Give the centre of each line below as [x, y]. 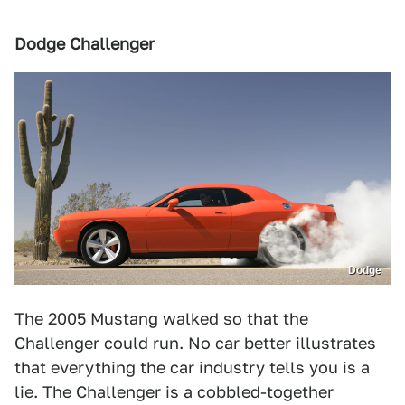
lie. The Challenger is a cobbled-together [174, 391]
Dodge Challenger [85, 44]
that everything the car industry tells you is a [192, 367]
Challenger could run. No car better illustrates [195, 343]
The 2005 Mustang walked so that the [161, 318]
